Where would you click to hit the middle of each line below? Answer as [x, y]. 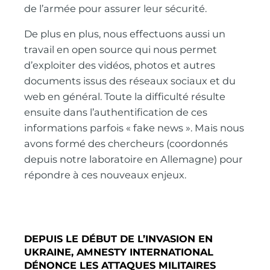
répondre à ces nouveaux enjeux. [105, 175]
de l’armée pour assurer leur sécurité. [116, 8]
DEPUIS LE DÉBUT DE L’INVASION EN [119, 238]
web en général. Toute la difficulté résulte [125, 97]
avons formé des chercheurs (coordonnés [126, 144]
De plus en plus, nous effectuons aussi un [125, 34]
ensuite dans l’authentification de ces [116, 112]
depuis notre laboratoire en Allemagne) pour [134, 159]
